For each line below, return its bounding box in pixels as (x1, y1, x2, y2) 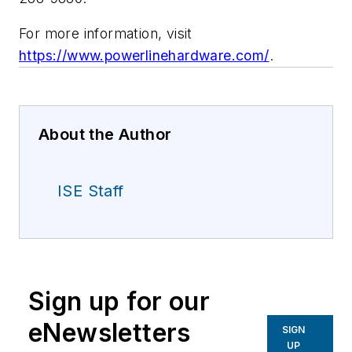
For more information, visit (19, 25, 192, 42)
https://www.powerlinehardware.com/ (19, 47, 269, 64)
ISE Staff (57, 181, 124, 201)
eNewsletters (28, 317, 191, 349)
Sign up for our (28, 286, 210, 317)
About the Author (38, 125, 172, 145)
